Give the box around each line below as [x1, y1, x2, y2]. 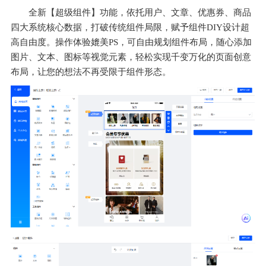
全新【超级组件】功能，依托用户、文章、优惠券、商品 [28, 8, 251, 18]
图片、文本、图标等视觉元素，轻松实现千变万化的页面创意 [11, 52, 251, 62]
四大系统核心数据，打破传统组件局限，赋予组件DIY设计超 [11, 23, 249, 33]
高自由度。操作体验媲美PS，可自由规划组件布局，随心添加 [11, 37, 252, 47]
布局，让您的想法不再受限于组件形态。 [11, 67, 171, 77]
